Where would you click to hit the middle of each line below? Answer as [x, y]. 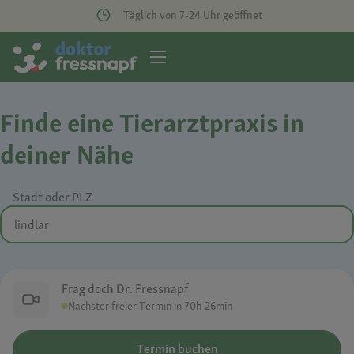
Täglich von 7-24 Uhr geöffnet [192, 15]
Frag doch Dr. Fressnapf [125, 289]
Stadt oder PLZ [53, 197]
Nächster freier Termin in [126, 306]
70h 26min [209, 306]
